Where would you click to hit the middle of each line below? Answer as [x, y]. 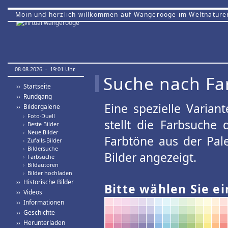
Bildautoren [41, 165]
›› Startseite [34, 86]
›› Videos [29, 192]
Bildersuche [41, 148]
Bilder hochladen [48, 173]
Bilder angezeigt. [150, 157]
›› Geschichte [36, 212]
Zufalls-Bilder [43, 140]
